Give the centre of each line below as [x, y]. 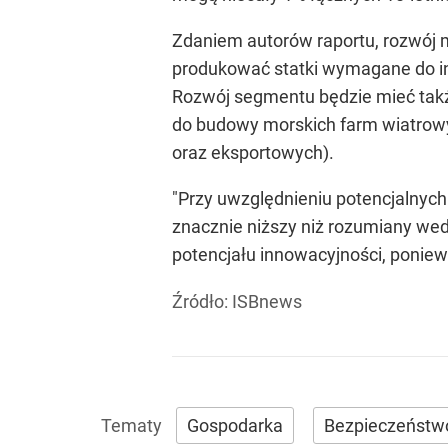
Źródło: [202, 301]
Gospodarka [235, 425]
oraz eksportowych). [253, 152]
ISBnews [267, 301]
